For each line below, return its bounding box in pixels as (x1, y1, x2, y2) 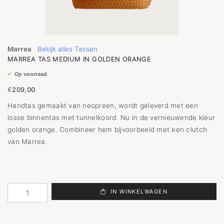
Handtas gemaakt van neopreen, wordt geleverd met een (7, 101, 198, 109)
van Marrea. (7, 137, 47, 145)
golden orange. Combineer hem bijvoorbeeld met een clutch (7, 125, 207, 133)
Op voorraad (13, 71, 47, 77)
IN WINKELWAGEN (108, 188, 167, 195)
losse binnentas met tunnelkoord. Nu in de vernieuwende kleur (7, 113, 215, 121)
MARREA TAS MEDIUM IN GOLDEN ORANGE (7, 55, 151, 63)
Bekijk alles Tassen (37, 45, 97, 53)
